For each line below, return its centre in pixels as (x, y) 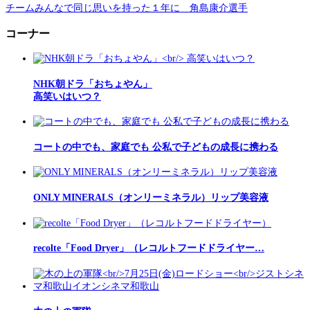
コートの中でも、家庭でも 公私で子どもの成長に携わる (156, 147)
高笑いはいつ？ (67, 96)
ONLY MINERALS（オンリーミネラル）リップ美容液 (151, 198)
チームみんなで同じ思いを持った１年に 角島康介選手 (127, 8)
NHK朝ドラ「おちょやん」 (93, 84)
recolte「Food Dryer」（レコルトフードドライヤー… (149, 248)
